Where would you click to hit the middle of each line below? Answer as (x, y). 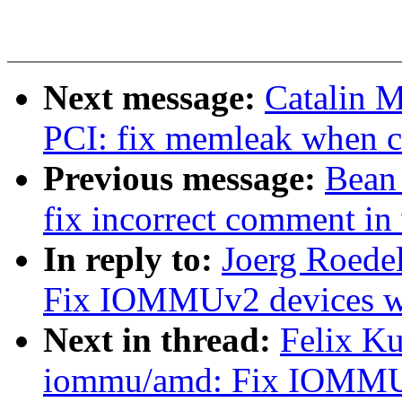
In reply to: (132, 259)
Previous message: (184, 179)
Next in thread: (162, 340)
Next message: (154, 98)
